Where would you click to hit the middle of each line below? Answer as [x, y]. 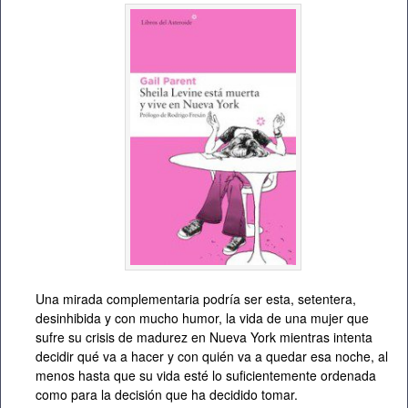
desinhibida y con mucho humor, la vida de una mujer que [202, 318]
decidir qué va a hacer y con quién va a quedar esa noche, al [212, 357]
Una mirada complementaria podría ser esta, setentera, [196, 299]
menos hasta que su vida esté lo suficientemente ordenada [206, 376]
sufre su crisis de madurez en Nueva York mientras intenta [204, 337]
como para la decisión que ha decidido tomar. [167, 395]
